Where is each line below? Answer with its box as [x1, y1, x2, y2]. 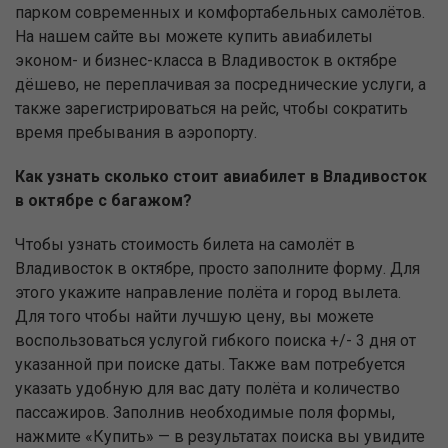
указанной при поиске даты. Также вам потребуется [15, 354, 405, 374]
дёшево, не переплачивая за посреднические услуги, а [15, 74, 426, 94]
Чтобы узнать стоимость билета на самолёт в [15, 234, 355, 254]
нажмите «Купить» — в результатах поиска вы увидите [15, 426, 425, 446]
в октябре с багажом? [15, 190, 192, 210]
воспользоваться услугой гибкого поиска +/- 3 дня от [15, 330, 416, 350]
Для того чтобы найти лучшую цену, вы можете [15, 306, 374, 326]
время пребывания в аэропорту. [15, 122, 257, 142]
